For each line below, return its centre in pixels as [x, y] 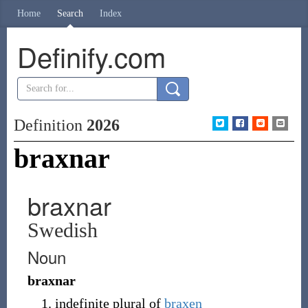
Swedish [62, 230]
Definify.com [91, 56]
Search [70, 13]
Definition [50, 125]
